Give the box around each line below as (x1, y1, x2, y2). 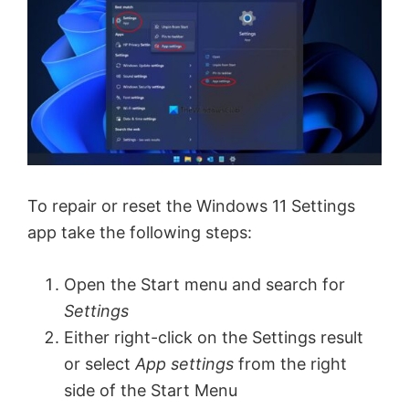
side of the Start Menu (64, 381, 237, 401)
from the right (234, 354, 347, 374)
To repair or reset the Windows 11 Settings (27, 196, 355, 216)
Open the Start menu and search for (64, 275, 345, 295)
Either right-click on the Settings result (64, 328, 363, 348)
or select (64, 354, 135, 374)
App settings (135, 354, 234, 374)
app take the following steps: (27, 223, 252, 243)
